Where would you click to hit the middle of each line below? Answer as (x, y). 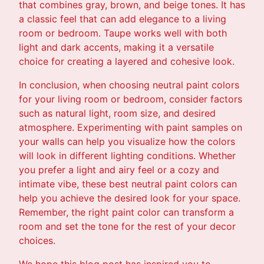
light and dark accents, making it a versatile (116, 47)
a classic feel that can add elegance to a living (123, 19)
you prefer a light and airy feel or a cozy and (119, 169)
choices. (37, 240)
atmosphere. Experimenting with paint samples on (131, 127)
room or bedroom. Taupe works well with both (123, 33)
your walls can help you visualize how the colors (127, 141)
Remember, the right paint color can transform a (126, 212)
